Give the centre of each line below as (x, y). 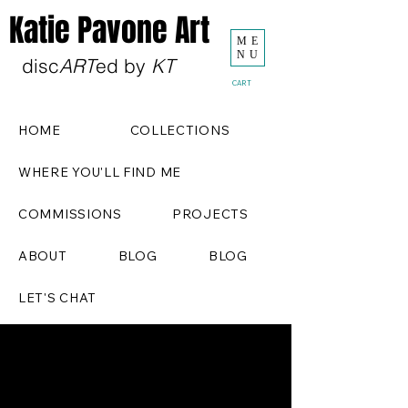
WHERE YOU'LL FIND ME (100, 172)
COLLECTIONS (180, 130)
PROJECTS (210, 214)
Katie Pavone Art (109, 30)
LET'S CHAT (57, 298)
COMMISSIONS (70, 214)
